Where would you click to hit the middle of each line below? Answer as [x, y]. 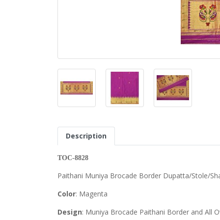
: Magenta [92, 194]
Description [86, 136]
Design [70, 212]
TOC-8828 [73, 158]
